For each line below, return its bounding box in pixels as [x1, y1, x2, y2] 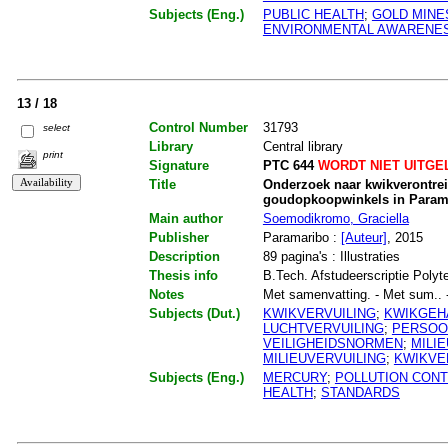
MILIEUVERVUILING [262, 350, 386, 366]
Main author [148, 210, 223, 226]
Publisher [148, 229, 209, 245]
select [43, 122, 71, 134]
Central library [262, 138, 343, 154]
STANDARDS [320, 384, 400, 400]
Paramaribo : [262, 229, 341, 245]
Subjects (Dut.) [148, 305, 240, 321]
